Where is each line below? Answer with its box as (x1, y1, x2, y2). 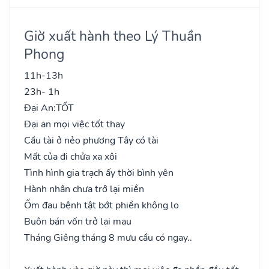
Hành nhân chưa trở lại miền (24, 182, 144, 196)
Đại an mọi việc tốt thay (24, 117, 125, 131)
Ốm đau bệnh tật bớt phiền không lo (24, 198, 179, 212)
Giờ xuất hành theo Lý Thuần (24, 26, 202, 46)
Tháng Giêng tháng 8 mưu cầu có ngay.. (24, 231, 192, 244)
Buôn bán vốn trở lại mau (24, 214, 131, 228)
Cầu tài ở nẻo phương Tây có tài (24, 133, 159, 147)
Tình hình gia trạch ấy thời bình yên (24, 166, 174, 180)
